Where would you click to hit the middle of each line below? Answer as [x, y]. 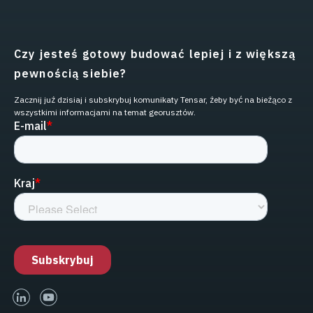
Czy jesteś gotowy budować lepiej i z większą [155, 54]
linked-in [55, 296]
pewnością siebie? [72, 74]
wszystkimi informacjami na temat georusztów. [105, 112]
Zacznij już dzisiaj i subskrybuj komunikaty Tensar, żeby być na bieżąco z [153, 100]
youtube [81, 296]
